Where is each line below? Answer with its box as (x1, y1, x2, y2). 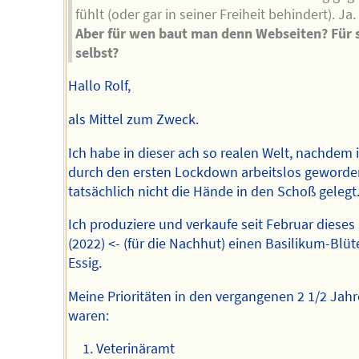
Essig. (67, 254, 102, 272)
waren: (67, 306, 109, 325)
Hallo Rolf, (67, 77, 131, 95)
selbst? (75, 43, 119, 62)
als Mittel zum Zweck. (67, 111, 199, 129)
